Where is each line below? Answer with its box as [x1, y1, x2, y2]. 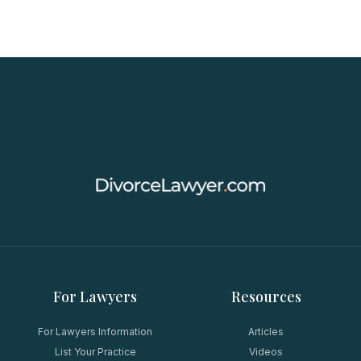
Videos [249, 346, 283, 358]
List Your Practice [54, 346, 136, 358]
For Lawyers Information [38, 326, 152, 338]
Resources [230, 287, 301, 306]
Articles [248, 326, 284, 338]
